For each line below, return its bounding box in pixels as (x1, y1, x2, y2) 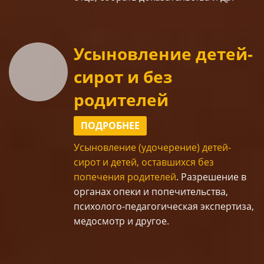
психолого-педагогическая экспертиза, (74, 199, 254, 213)
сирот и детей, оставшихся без (74, 155, 214, 169)
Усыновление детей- (74, 42, 253, 65)
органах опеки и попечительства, (74, 184, 228, 198)
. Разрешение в (176, 170, 246, 183)
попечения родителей (74, 170, 176, 183)
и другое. (125, 214, 169, 227)
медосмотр (74, 214, 125, 227)
